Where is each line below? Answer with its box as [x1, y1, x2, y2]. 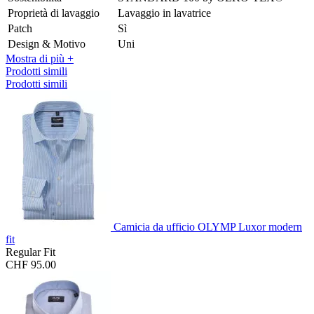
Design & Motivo [8, 37, 86, 50]
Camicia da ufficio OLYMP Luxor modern [114, 220, 302, 233]
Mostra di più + [6, 52, 74, 64]
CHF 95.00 [6, 258, 56, 271]
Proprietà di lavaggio [8, 6, 100, 19]
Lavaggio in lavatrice [118, 6, 211, 19]
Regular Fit [6, 245, 55, 258]
